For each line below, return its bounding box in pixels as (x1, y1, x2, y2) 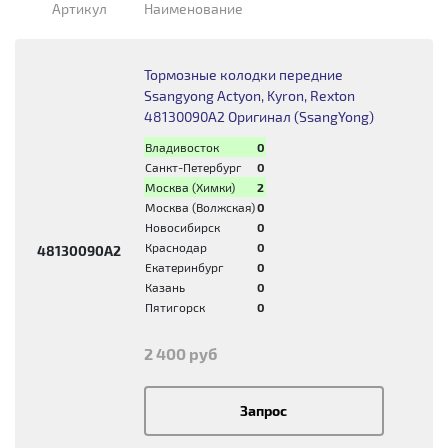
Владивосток (144, 140, 219, 154)
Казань (144, 280, 185, 294)
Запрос (240, 402, 288, 419)
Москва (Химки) (144, 180, 235, 194)
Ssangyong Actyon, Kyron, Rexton (143, 87, 355, 104)
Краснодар (144, 240, 207, 254)
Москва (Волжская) (144, 200, 255, 214)
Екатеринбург (144, 260, 224, 274)
